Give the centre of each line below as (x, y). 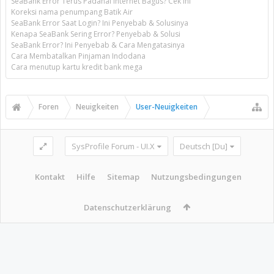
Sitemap (123, 176)
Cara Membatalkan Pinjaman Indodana (78, 56)
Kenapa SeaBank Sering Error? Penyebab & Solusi (96, 34)
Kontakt (50, 176)
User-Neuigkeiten (167, 107)
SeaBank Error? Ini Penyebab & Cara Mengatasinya (98, 45)
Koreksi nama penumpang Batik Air (72, 12)
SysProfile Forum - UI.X (113, 146)
